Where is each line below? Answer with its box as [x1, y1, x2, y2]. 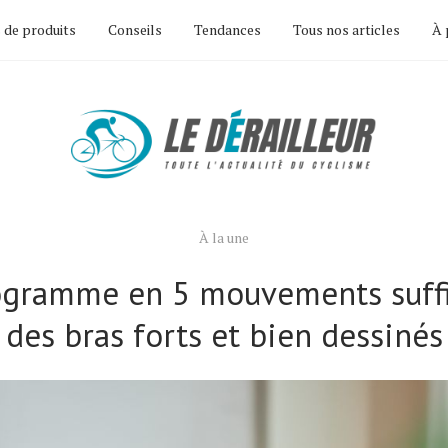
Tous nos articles [293, 20, 400, 39]
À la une [199, 228, 249, 247]
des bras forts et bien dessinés [5, 313, 443, 356]
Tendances [194, 20, 261, 39]
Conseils [108, 20, 162, 39]
